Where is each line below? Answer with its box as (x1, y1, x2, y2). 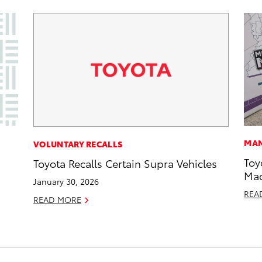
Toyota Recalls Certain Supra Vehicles (33, 156, 218, 171)
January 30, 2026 (33, 175, 99, 188)
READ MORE (33, 194, 82, 206)
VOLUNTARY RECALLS (33, 138, 123, 150)
